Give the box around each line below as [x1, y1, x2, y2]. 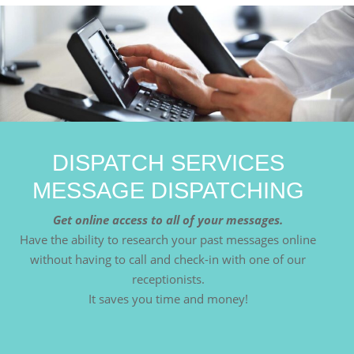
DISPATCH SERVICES [51, 150, 284, 176]
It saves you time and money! [88, 291, 248, 307]
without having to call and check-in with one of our [30, 251, 307, 268]
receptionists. [131, 271, 205, 288]
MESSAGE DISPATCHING [32, 178, 304, 204]
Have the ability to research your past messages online [20, 232, 317, 248]
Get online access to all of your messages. [53, 212, 284, 228]
